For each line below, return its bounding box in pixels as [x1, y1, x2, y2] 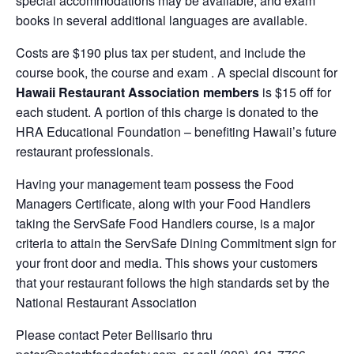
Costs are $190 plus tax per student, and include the [16, 43, 306, 62]
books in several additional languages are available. [16, 11, 307, 30]
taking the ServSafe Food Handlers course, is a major [16, 214, 314, 233]
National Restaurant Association [16, 293, 197, 312]
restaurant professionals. [16, 142, 153, 161]
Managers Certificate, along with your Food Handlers [16, 194, 311, 213]
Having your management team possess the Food [16, 175, 294, 194]
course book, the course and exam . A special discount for [16, 63, 337, 82]
